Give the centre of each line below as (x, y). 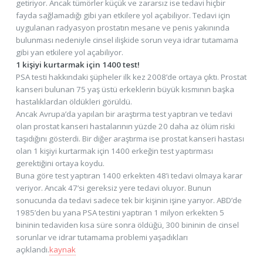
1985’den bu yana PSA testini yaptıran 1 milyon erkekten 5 (120, 212)
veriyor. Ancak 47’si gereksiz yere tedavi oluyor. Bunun (113, 188)
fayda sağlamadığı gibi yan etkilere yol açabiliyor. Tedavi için (123, 15)
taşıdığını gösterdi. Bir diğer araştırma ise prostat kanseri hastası (130, 138)
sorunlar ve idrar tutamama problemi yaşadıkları (102, 237)
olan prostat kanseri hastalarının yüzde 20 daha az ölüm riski (125, 126)
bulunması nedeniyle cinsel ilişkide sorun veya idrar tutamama (127, 40)
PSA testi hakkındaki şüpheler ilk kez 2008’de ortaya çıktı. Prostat (131, 77)
